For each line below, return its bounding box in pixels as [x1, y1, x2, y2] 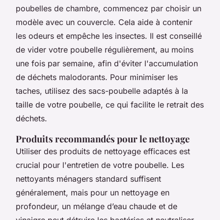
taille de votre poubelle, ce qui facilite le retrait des [16, 99, 204, 110]
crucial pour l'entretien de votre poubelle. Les [16, 160, 184, 170]
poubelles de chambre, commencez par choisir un [16, 3, 201, 13]
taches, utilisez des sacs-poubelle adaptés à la [16, 85, 188, 96]
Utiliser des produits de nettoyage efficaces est [16, 146, 190, 156]
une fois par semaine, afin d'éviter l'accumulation [16, 58, 198, 68]
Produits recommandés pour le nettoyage [16, 132, 190, 145]
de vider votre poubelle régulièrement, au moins [16, 44, 193, 55]
